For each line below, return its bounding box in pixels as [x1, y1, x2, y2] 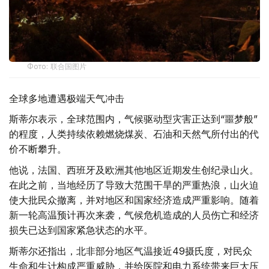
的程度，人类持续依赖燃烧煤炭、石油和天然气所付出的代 [9, 127, 259, 140]
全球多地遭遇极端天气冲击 [9, 92, 124, 104]
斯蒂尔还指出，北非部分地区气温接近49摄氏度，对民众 [9, 244, 252, 257]
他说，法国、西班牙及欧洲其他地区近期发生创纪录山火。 [9, 163, 259, 176]
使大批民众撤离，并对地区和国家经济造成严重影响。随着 [9, 193, 259, 206]
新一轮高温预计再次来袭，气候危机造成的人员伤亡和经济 [9, 208, 259, 221]
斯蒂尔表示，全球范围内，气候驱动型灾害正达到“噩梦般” [9, 112, 258, 125]
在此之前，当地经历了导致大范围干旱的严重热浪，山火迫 [9, 178, 259, 191]
